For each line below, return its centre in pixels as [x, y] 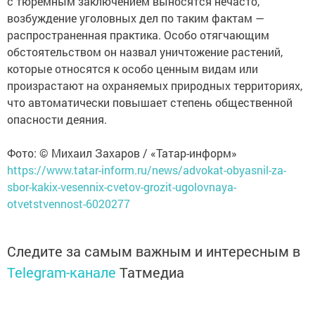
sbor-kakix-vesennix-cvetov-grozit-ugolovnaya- [122, 187]
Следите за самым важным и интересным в [154, 251]
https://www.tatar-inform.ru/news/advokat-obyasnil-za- [147, 170]
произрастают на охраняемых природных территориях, [155, 86]
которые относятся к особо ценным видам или [133, 69]
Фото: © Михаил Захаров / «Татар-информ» [122, 153]
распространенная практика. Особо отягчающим [138, 35]
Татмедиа [152, 272]
